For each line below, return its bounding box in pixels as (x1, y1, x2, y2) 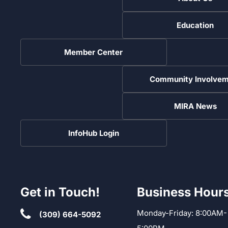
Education (177, 20, 214, 30)
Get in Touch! (20, 184, 100, 199)
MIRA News (174, 101, 217, 111)
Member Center (64, 47, 123, 57)
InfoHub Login (68, 128, 119, 138)
